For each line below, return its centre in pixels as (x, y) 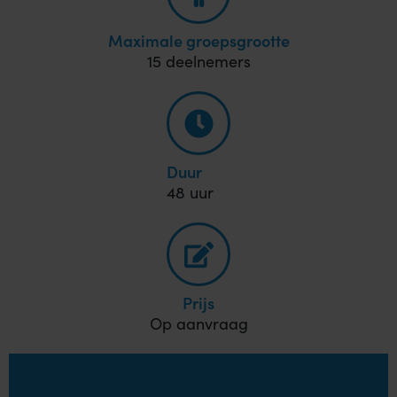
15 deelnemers (198, 61)
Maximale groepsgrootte (198, 40)
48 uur (190, 192)
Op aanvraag (198, 323)
